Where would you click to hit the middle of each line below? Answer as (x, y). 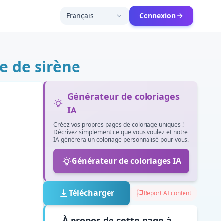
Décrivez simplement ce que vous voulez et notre (121, 132)
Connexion (157, 16)
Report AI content (167, 193)
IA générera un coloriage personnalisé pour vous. (121, 139)
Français (80, 16)
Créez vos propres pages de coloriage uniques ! (118, 125)
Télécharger (92, 193)
